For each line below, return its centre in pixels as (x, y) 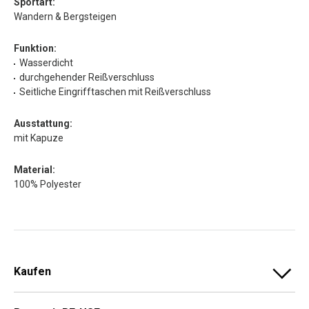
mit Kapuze (39, 138)
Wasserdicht (46, 62)
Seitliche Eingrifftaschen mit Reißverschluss (115, 91)
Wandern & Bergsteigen (65, 16)
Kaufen (32, 271)
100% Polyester (48, 184)
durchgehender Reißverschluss (87, 77)
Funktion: (35, 48)
